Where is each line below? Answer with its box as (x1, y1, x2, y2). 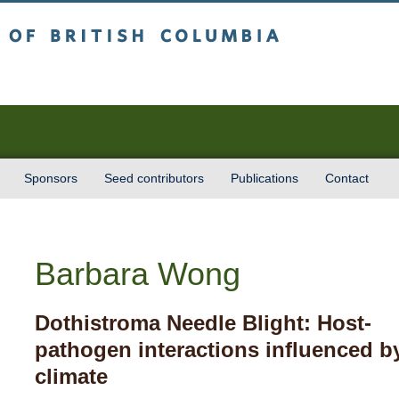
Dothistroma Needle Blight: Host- (35, 311, 371, 335)
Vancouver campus (103, 69, 211, 84)
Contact (325, 171, 369, 185)
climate (35, 364, 108, 388)
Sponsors (24, 171, 77, 185)
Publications (231, 171, 298, 185)
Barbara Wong (35, 256, 240, 292)
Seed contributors (104, 171, 204, 185)
